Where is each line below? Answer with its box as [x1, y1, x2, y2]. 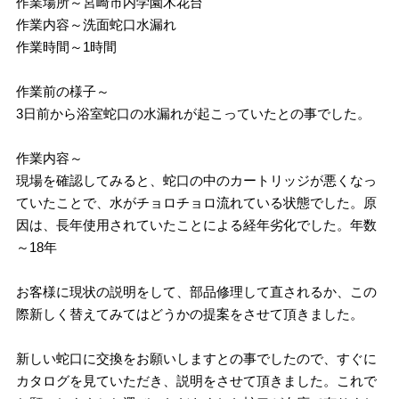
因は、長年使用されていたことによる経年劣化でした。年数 [16, 216, 378, 232]
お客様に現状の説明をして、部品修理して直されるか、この [16, 283, 378, 299]
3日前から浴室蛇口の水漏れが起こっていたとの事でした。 [16, 105, 371, 121]
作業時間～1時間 [16, 38, 118, 54]
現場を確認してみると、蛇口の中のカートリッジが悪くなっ [16, 172, 378, 188]
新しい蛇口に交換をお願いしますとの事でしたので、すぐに [16, 350, 378, 366]
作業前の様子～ [16, 83, 110, 99]
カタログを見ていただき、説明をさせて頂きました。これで [16, 372, 378, 388]
